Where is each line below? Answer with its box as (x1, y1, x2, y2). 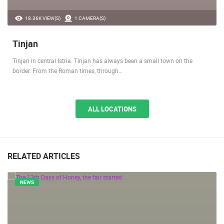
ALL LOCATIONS (87, 104, 136, 113)
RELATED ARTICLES (7, 150, 80, 161)
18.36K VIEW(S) (25, 14, 60, 21)
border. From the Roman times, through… (12, 66, 122, 74)
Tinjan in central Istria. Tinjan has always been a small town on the (12, 56, 192, 64)
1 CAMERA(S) (74, 14, 105, 21)
